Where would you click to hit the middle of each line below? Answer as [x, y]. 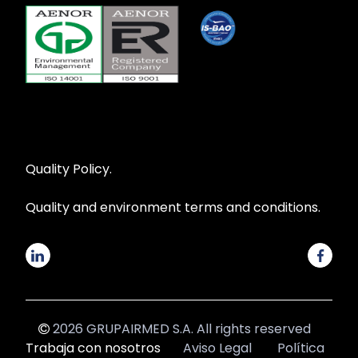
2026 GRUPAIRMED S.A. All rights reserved [181, 329]
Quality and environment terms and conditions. [173, 208]
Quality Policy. [69, 169]
